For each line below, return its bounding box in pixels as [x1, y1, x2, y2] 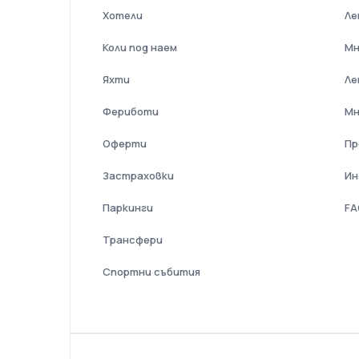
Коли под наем [103, 40, 177, 54]
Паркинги [103, 200, 153, 215]
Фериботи [103, 104, 159, 119]
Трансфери [103, 232, 163, 247]
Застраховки [103, 168, 174, 183]
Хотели [103, 8, 143, 22]
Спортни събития [103, 264, 200, 279]
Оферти [103, 136, 147, 151]
